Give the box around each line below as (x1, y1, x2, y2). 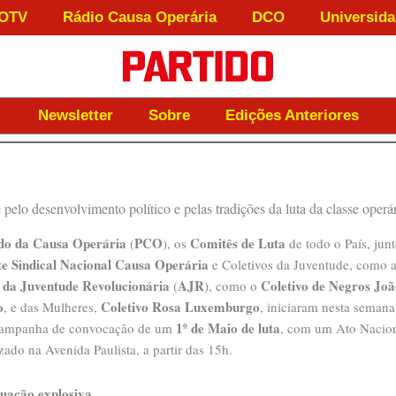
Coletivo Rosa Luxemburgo (101, 297, 260, 316)
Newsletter (37, 107, 113, 124)
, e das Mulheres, (4, 298, 101, 316)
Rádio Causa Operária (63, 9, 217, 26)
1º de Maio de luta (176, 318, 280, 338)
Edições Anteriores (225, 107, 359, 124)
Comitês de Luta (190, 233, 286, 253)
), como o (204, 277, 261, 294)
